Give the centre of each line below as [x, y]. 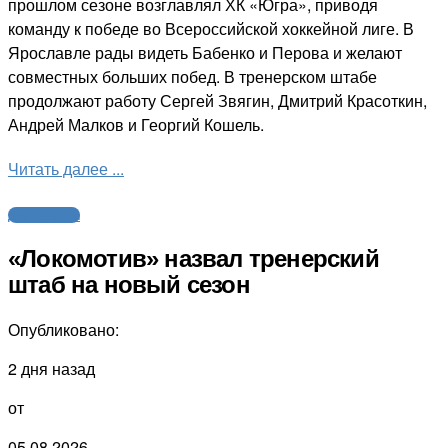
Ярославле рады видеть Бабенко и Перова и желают [205, 53]
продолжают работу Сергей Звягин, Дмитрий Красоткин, [217, 101]
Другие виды [44, 214]
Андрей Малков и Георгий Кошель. [136, 125]
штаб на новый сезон [129, 284]
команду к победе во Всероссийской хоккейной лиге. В [211, 29]
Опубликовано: [63, 329]
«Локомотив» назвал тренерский [193, 258]
